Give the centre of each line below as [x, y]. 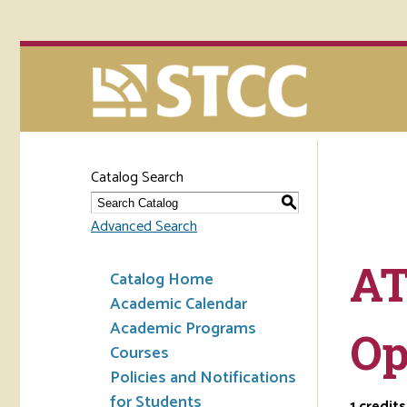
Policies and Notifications [203, 378]
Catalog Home [162, 280]
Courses [139, 353]
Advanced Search [144, 227]
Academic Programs [183, 329]
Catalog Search [137, 178]
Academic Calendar [179, 304]
